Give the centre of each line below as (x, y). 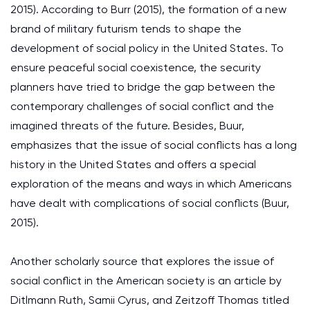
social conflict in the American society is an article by (146, 281)
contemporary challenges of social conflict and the (142, 106)
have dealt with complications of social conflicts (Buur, (150, 203)
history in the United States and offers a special (133, 164)
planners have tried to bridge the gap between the (143, 87)
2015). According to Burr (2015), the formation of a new (148, 9)
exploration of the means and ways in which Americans (151, 184)
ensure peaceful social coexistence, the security (136, 67)
